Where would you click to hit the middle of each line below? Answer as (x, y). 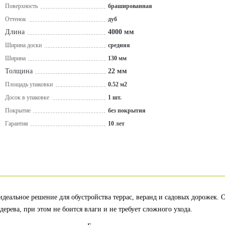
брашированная (130, 6)
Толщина (19, 71)
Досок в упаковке (27, 97)
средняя (119, 45)
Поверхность (21, 6)
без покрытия (127, 110)
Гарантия (17, 124)
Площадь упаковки (29, 84)
